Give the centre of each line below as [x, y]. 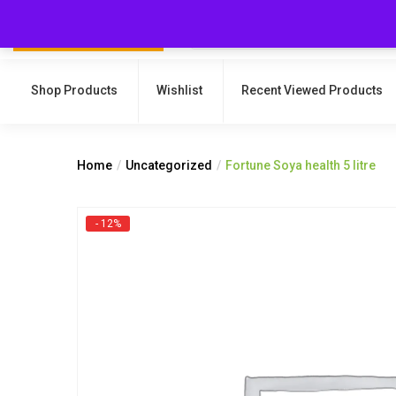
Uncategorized [169, 165]
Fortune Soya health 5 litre [301, 165]
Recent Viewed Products [312, 90]
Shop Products [74, 90]
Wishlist [179, 90]
